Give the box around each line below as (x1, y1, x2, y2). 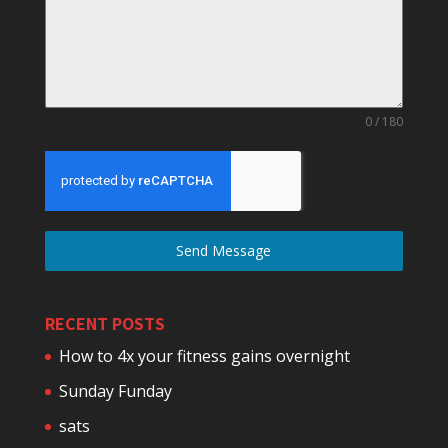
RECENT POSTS (44, 312, 165, 336)
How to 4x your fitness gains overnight (58, 345, 350, 368)
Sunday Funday (58, 380, 172, 403)
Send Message (176, 241, 272, 261)
